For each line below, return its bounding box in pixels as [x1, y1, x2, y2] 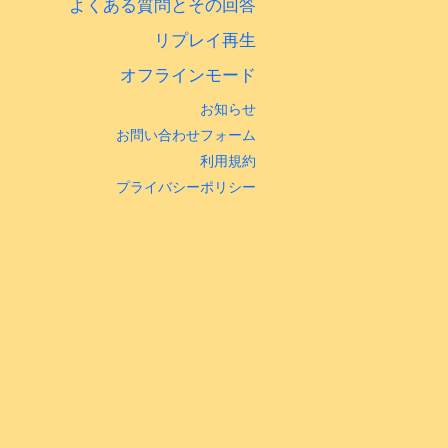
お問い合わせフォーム [116, 126, 256, 143]
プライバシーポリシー [116, 178, 256, 195]
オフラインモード [120, 65, 256, 85]
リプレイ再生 [154, 30, 256, 50]
